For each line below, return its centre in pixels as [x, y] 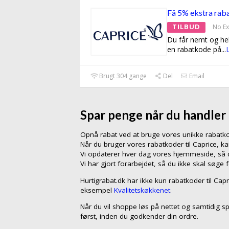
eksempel [97, 190]
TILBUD [186, 27]
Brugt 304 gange [122, 76]
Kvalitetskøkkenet [142, 190]
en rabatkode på [194, 50]
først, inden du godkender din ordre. [139, 216]
